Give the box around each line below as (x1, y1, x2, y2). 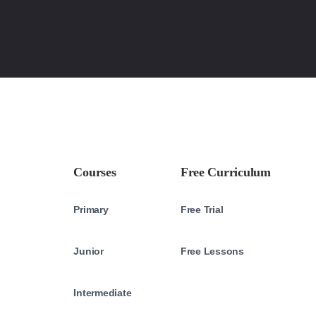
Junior (73, 245, 104, 257)
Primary (73, 204, 109, 215)
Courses (73, 165, 116, 179)
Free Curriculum (180, 165, 271, 179)
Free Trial (180, 204, 224, 215)
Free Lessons (180, 245, 244, 257)
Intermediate (73, 287, 132, 298)
